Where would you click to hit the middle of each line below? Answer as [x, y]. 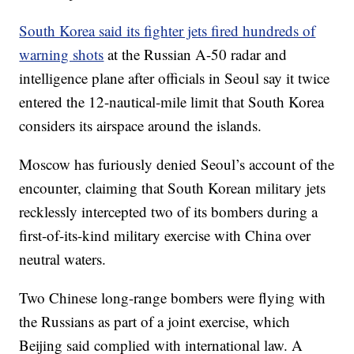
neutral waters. [63, 259]
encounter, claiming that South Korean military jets [173, 188]
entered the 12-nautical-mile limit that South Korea [172, 102]
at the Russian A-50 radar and [196, 54]
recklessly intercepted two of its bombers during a [169, 211]
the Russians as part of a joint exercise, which [155, 321]
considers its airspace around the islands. [141, 125]
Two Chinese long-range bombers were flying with [173, 298]
